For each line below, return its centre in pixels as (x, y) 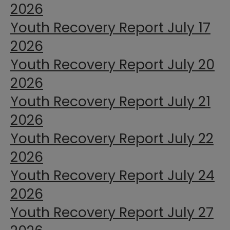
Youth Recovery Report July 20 (112, 65)
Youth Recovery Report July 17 (110, 28)
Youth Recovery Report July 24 (112, 176)
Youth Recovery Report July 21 (110, 102)
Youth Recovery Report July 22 (112, 139)
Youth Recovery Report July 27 (112, 213)
